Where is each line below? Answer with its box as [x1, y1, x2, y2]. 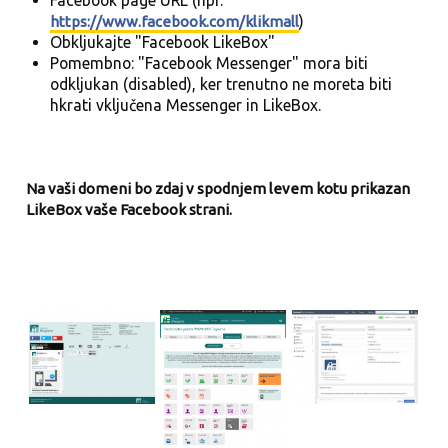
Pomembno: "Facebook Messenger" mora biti [49, 54, 368, 73]
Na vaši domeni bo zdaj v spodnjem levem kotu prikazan [26, 179, 411, 197]
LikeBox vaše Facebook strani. [26, 200, 233, 218]
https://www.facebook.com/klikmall [49, 13, 299, 31]
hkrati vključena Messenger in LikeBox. [49, 96, 321, 115]
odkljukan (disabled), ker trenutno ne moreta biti [49, 75, 392, 94]
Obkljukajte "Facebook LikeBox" [49, 33, 275, 52]
